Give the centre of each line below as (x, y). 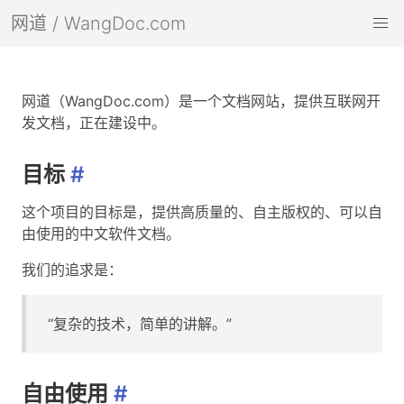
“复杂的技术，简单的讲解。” (140, 323)
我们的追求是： (72, 269)
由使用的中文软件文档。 (101, 233)
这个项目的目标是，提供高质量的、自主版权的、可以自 (202, 211)
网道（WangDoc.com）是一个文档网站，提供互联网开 (201, 101)
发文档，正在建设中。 (94, 123)
